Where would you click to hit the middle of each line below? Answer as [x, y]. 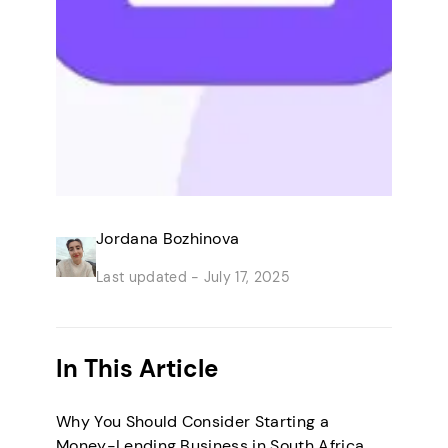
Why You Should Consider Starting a [192, 421]
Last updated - [148, 277]
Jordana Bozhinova [168, 238]
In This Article [137, 368]
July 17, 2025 [244, 277]
